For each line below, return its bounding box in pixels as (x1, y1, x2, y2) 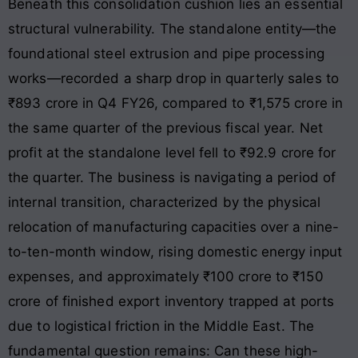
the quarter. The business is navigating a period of (8, 169, 336, 186)
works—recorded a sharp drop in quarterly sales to (8, 70, 339, 87)
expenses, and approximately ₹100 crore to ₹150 (8, 268, 324, 285)
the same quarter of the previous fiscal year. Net (8, 120, 323, 137)
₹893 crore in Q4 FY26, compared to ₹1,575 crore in (8, 95, 344, 112)
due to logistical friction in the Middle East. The (8, 318, 315, 335)
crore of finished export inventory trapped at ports (8, 293, 335, 310)
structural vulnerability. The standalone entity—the (8, 21, 337, 38)
